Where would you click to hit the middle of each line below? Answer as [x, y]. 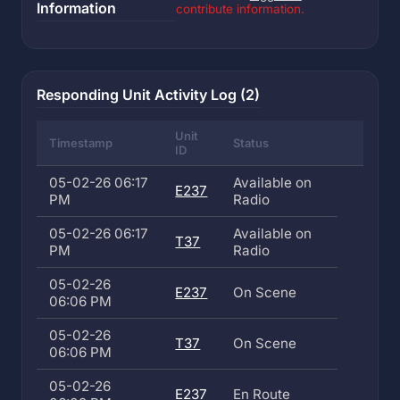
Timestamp [81, 143]
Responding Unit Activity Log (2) [148, 95]
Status [251, 143]
